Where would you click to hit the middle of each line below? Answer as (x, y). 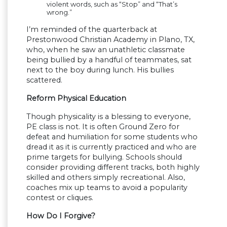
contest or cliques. (60, 198)
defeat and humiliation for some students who (112, 137)
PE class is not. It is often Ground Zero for (103, 127)
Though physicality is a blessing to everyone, (108, 117)
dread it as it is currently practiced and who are (111, 147)
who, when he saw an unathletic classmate (106, 50)
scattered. (44, 80)
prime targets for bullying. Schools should (104, 157)
